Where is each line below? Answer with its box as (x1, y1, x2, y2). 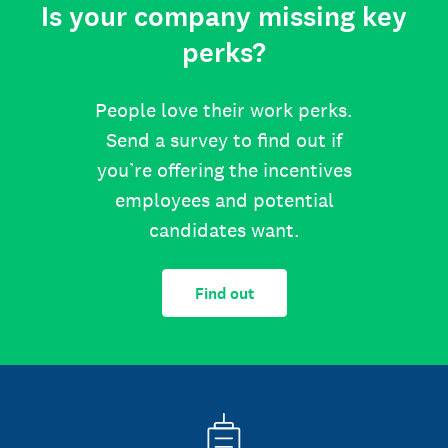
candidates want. (148, 217, 300, 243)
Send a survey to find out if (106, 127, 342, 153)
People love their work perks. (95, 97, 353, 123)
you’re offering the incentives (96, 157, 352, 183)
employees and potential (114, 187, 334, 213)
